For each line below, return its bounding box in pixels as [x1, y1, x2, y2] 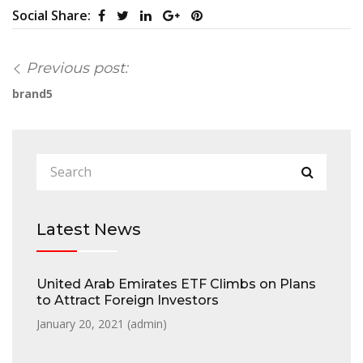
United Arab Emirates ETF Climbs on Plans [36, 275, 316, 292]
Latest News [36, 219, 141, 239]
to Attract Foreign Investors [36, 292, 219, 308]
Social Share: [12, 6, 94, 24]
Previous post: [26, 58, 128, 77]
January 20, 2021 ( [36, 315, 130, 331]
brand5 [12, 85, 53, 101]
